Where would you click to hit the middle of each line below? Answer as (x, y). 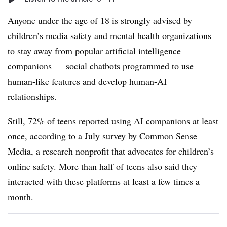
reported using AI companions (134, 121)
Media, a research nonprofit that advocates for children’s (111, 151)
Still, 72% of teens (43, 121)
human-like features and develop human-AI (87, 81)
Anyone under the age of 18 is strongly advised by (100, 20)
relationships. (35, 96)
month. (21, 197)
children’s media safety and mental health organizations (109, 35)
